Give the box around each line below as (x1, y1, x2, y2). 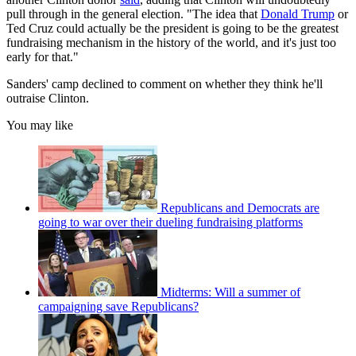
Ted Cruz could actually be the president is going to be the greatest (6, 21, 339, 35)
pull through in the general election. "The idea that (6, 6, 261, 21)
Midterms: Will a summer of (161, 284, 300, 299)
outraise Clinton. (6, 91, 89, 105)
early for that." (6, 49, 79, 64)
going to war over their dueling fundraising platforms (38, 215, 303, 229)
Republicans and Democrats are (161, 200, 319, 215)
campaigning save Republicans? (38, 299, 199, 313)
